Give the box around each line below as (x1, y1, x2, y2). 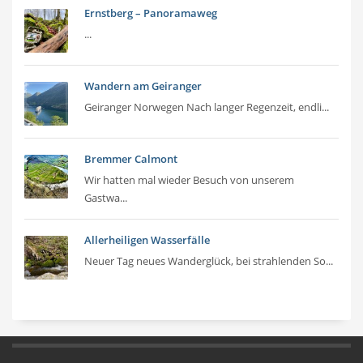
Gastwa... (84, 190, 127, 206)
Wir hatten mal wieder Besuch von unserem (84, 173, 294, 188)
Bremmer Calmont (84, 152, 177, 167)
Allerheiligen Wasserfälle (84, 233, 210, 248)
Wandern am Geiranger (84, 79, 202, 94)
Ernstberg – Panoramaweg (84, 6, 217, 21)
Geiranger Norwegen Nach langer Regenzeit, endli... (84, 100, 329, 115)
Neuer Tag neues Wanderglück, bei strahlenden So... (84, 254, 333, 269)
